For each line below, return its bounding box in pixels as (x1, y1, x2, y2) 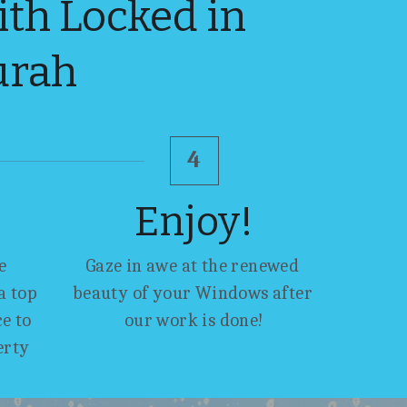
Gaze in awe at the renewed (84, 254, 300, 276)
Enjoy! (134, 197, 254, 246)
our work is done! (124, 309, 264, 331)
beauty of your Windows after (72, 282, 313, 303)
